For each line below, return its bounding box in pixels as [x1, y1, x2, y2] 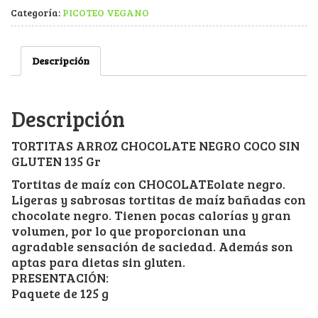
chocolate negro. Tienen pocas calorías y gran [11, 206, 291, 224]
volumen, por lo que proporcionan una [11, 221, 246, 239]
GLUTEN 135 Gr [11, 152, 101, 170]
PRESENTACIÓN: [11, 268, 109, 286]
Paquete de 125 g [11, 284, 109, 302]
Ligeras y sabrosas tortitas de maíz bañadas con [11, 190, 306, 208]
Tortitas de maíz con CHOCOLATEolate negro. [11, 175, 285, 192]
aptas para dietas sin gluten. [11, 253, 185, 270]
